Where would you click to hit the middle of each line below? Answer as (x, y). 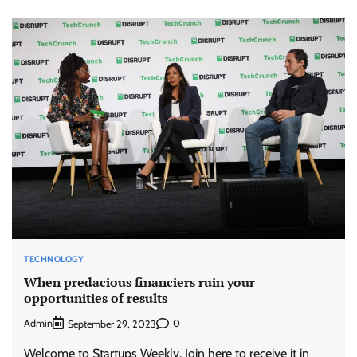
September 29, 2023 (112, 324)
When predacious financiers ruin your (139, 282)
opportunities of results (96, 298)
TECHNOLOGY (54, 259)
